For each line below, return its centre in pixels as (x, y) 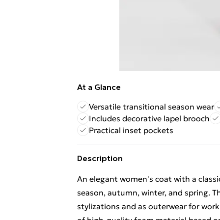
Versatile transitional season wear (151, 107)
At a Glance (99, 87)
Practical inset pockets (131, 130)
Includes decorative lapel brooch (149, 118)
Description (100, 158)
